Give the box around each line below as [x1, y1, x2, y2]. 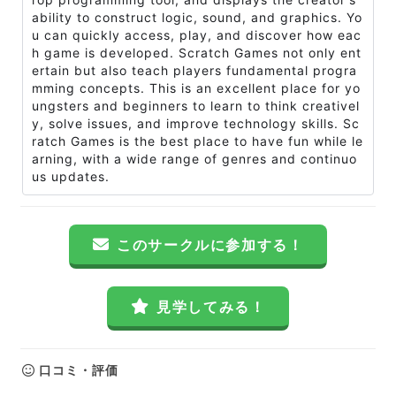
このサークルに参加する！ [117, 236, 304, 254]
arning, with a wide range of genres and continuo [32, 151, 357, 166]
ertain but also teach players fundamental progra [32, 63, 357, 78]
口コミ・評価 [35, 362, 118, 377]
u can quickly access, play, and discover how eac [32, 27, 362, 42]
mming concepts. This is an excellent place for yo [32, 80, 361, 95]
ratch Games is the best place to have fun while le [32, 133, 363, 148]
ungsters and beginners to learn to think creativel [32, 98, 360, 113]
